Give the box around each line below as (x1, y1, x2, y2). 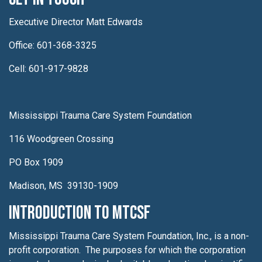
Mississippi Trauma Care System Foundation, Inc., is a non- (9, 230, 249, 242)
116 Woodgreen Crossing (9, 133, 113, 144)
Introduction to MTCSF (9, 201, 150, 225)
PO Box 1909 (9, 156, 63, 168)
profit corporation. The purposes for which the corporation (9, 244, 246, 256)
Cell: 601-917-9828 (9, 63, 88, 74)
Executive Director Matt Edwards (9, 16, 143, 27)
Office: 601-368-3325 (9, 39, 96, 51)
